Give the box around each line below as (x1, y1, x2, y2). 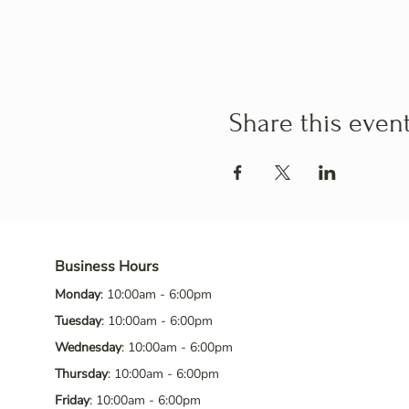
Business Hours (55, 257, 159, 277)
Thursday (55, 365, 108, 383)
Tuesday (55, 312, 101, 330)
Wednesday (55, 339, 121, 356)
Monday (55, 286, 100, 303)
